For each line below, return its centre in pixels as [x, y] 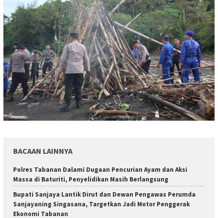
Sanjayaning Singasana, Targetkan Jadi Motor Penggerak [101, 204]
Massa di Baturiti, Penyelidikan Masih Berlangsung [91, 179]
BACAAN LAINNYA [43, 151]
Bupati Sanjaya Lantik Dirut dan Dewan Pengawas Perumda [104, 194]
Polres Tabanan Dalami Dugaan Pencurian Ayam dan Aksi [100, 169]
